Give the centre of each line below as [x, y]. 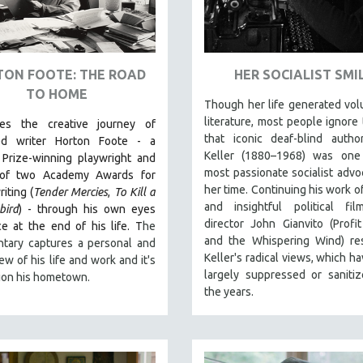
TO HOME [56, 94]
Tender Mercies [71, 192]
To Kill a [135, 192]
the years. [230, 292]
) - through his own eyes [87, 209]
